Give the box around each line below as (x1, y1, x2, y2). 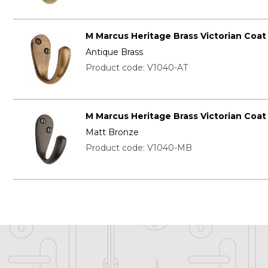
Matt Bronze (85, 126, 139, 138)
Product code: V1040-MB (85, 142, 192, 153)
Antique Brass (85, 47, 143, 58)
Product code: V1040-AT (85, 62, 188, 74)
